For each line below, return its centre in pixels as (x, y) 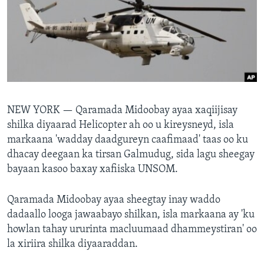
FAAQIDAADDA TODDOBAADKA (82, 11)
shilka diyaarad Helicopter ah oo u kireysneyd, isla (121, 126)
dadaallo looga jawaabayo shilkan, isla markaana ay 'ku (131, 215)
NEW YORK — (41, 111)
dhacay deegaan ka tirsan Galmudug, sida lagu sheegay (131, 155)
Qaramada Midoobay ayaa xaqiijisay (156, 111)
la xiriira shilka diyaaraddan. (72, 245)
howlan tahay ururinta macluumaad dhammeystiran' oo (132, 230)
